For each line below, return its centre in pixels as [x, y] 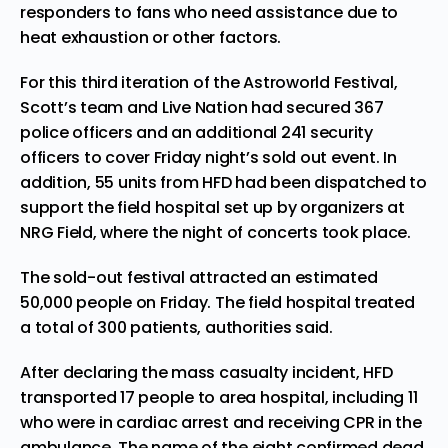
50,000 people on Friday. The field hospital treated [217, 302]
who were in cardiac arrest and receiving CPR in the [221, 422]
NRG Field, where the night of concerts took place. [216, 232]
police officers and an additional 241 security [196, 132]
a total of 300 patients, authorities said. [176, 327]
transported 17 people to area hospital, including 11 [219, 397]
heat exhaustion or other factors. [151, 37]
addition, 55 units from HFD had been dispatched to [224, 182]
